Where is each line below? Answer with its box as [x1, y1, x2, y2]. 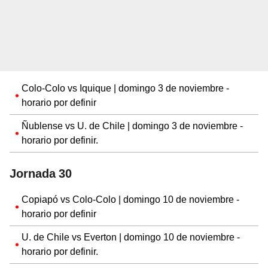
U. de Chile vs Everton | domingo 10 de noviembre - [22, 231, 240, 243]
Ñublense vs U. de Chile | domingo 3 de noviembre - [22, 120, 243, 132]
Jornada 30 [10, 166, 72, 181]
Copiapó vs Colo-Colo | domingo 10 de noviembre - [22, 193, 239, 205]
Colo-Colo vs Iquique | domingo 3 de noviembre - [22, 82, 229, 94]
